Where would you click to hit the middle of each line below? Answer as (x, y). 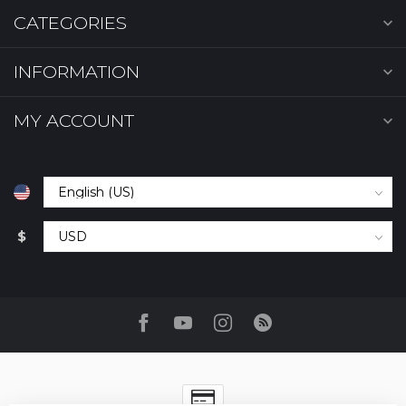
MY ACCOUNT (74, 121)
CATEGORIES (70, 23)
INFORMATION (77, 72)
